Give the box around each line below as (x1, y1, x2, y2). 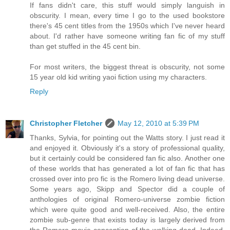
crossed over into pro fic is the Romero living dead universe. (30, 175, 225, 183)
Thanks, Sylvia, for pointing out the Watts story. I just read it (30, 133, 225, 142)
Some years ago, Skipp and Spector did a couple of (30, 185, 225, 194)
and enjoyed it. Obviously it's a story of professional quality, (30, 144, 225, 152)
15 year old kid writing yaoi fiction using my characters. (30, 73, 207, 82)
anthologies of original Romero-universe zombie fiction (30, 195, 225, 204)
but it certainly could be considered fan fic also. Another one (30, 154, 225, 163)
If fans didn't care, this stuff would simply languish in (30, 1, 225, 10)
